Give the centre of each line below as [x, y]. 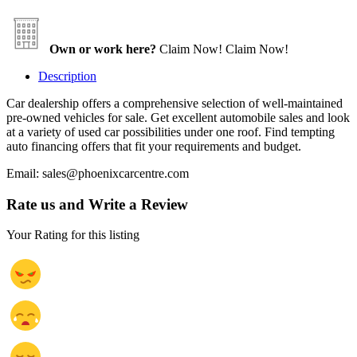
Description [67, 76]
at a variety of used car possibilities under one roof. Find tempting [171, 131]
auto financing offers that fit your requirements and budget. [154, 146]
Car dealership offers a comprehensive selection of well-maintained [175, 103]
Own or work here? [103, 49]
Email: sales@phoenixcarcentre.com [98, 173]
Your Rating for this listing [73, 235]
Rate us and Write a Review [97, 204]
